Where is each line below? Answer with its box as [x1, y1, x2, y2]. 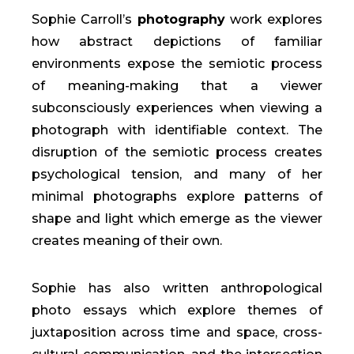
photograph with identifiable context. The [32, 122, 322, 137]
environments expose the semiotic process [32, 55, 322, 71]
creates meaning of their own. [32, 232, 222, 248]
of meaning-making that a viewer [32, 77, 322, 93]
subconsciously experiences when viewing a [32, 100, 322, 115]
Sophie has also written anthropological [32, 280, 322, 296]
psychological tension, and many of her [32, 166, 322, 182]
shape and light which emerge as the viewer [32, 210, 322, 226]
